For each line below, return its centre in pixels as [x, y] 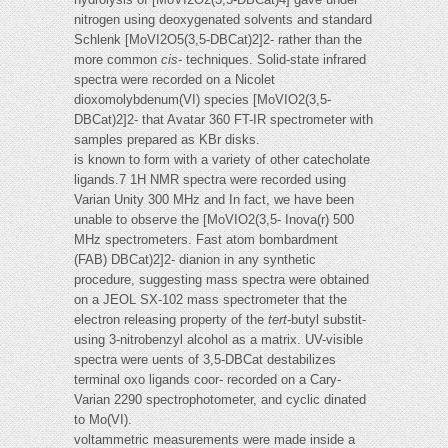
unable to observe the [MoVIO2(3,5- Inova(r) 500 [214, 220]
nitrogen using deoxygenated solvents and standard [223, 20]
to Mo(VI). [103, 420]
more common [117, 60]
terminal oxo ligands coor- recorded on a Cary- [207, 380]
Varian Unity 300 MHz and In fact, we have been [214, 200]
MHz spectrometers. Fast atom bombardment [206, 240]
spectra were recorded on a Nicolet [174, 80]
